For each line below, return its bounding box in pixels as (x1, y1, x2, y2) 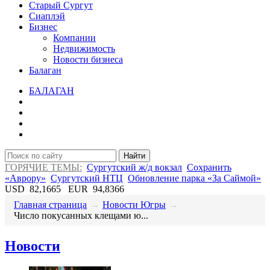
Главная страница (14, 199, 87, 210)
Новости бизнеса (53, 54, 123, 64)
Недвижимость (53, 43, 115, 54)
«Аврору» (5, 172, 46, 183)
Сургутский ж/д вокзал (87, 162, 182, 172)
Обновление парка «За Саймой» (128, 172, 261, 183)
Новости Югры (102, 199, 166, 210)
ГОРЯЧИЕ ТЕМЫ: (5, 162, 82, 172)
